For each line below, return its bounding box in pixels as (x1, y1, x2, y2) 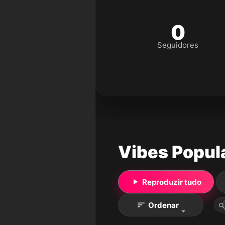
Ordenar (148, 200, 179, 210)
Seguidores (157, 40, 199, 50)
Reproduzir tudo (142, 177, 201, 187)
